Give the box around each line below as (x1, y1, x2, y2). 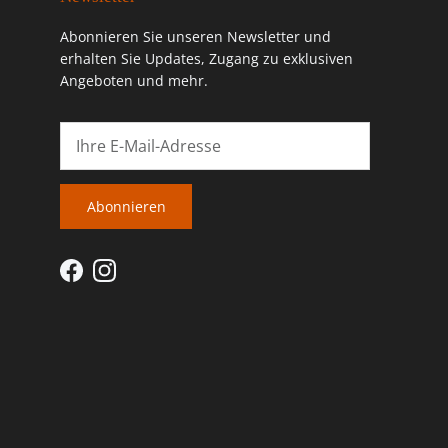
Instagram (103, 271, 171, 291)
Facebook (70, 271, 132, 291)
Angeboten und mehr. (60, 71, 208, 91)
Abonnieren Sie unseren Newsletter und (60, 27, 331, 47)
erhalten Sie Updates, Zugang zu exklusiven (60, 49, 353, 69)
